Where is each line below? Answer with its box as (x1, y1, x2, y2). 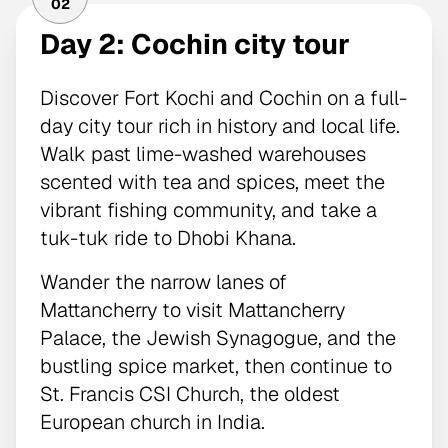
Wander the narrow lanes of (40, 268, 287, 295)
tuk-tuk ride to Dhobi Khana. (40, 224, 296, 251)
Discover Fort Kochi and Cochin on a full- (40, 84, 407, 111)
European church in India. (40, 408, 265, 435)
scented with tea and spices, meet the (40, 168, 385, 195)
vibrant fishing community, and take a (40, 196, 377, 223)
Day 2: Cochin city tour (40, 25, 350, 62)
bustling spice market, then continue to (40, 352, 392, 379)
